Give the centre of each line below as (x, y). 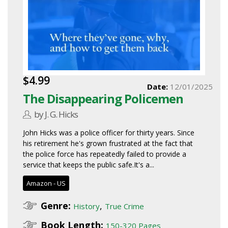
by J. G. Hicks (56, 115)
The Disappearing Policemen (103, 99)
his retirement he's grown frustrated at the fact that (108, 144)
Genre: (56, 206)
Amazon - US (46, 183)
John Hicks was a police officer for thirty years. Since (109, 133)
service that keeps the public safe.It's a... (89, 165)
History (87, 206)
